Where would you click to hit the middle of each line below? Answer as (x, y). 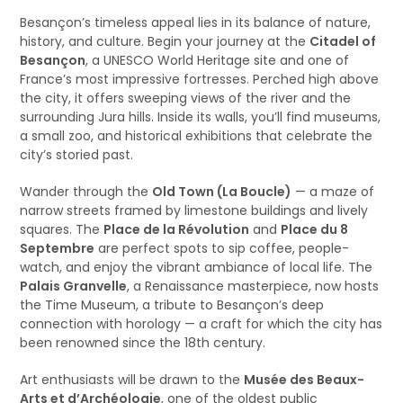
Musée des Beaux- (304, 380)
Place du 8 (315, 229)
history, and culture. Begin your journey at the (165, 41)
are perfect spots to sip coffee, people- (222, 248)
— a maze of (333, 192)
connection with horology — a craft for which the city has (201, 324)
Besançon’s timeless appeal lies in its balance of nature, (196, 22)
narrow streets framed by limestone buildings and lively (194, 210)
